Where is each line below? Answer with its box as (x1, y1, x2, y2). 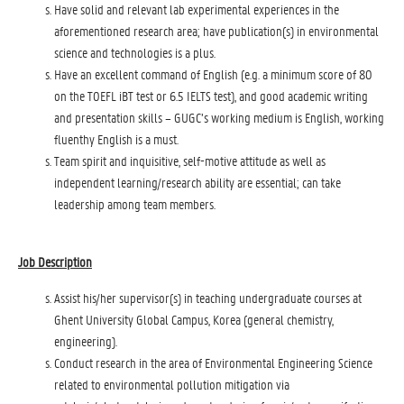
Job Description (18, 252, 92, 271)
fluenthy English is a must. (54, 130, 179, 148)
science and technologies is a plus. (54, 43, 216, 61)
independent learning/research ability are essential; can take (54, 173, 341, 191)
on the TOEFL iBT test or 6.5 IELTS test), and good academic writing (54, 87, 368, 105)
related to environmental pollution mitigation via (54, 375, 289, 393)
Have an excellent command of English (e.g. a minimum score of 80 (54, 65, 372, 83)
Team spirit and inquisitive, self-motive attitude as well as (54, 151, 326, 170)
